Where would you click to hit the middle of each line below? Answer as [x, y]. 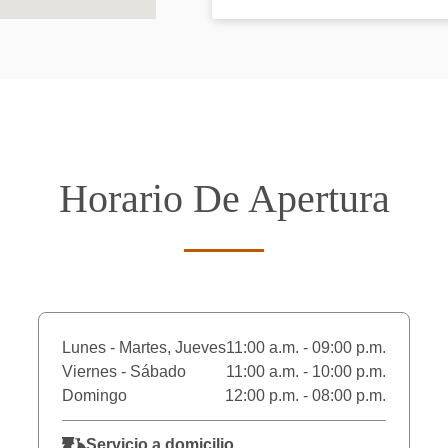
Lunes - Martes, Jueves [144, 347]
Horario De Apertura [224, 198]
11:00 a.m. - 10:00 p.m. [306, 371]
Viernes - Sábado [124, 371]
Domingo [94, 395]
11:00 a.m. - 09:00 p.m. [306, 347]
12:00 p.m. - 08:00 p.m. [305, 395]
